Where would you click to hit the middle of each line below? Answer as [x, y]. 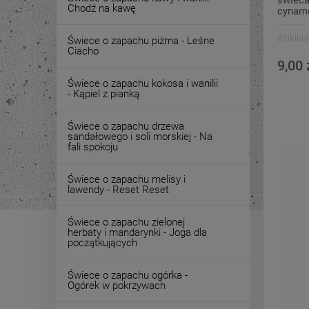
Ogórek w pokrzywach [117, 286]
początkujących [102, 243]
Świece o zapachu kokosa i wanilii [143, 83]
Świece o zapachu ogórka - [128, 275]
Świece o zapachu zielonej [126, 222]
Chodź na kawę [102, 8]
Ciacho [83, 51]
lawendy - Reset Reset [118, 190]
